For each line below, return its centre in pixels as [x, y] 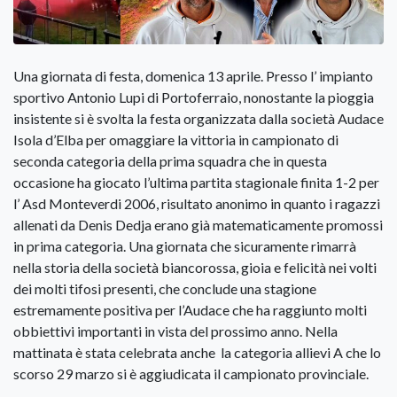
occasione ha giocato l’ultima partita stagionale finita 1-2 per [196, 183]
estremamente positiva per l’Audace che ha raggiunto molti [190, 310]
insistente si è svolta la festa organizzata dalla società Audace [198, 119]
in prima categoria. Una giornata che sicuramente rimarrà [185, 246]
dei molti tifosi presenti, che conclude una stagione [165, 289]
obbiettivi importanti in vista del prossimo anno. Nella [175, 331]
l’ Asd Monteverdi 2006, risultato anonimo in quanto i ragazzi [197, 204]
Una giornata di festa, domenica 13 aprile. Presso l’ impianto [193, 76]
